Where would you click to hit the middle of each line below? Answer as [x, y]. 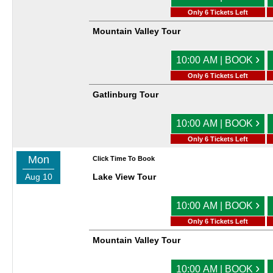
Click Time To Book [124, 159]
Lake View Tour [124, 177]
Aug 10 [38, 177]
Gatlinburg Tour [126, 95]
